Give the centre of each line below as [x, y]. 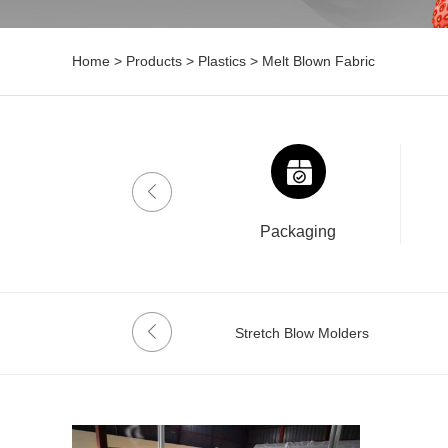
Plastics [222, 61]
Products [154, 61]
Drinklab [44, 231]
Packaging [298, 231]
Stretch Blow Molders [302, 333]
